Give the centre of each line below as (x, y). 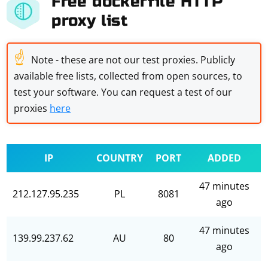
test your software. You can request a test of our (123, 92)
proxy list (90, 21)
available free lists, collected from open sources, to (128, 76)
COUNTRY (120, 158)
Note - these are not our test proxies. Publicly (133, 60)
